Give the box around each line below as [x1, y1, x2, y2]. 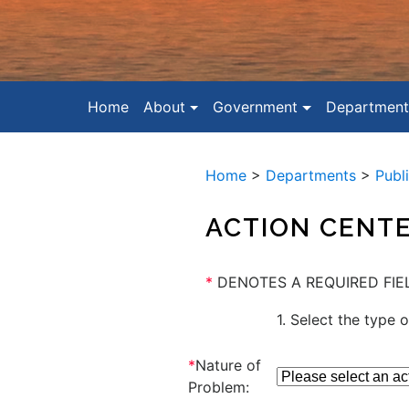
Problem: [187, 377, 249, 396]
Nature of [194, 355, 261, 374]
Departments [265, 165, 356, 184]
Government [213, 97, 299, 116]
